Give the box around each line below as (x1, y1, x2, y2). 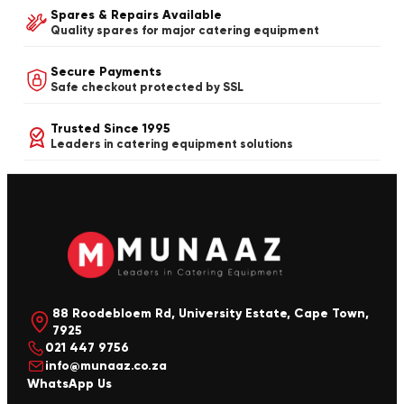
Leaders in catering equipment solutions (50, 136, 293, 151)
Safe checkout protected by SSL (50, 79, 243, 95)
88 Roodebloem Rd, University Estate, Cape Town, (51, 305, 369, 321)
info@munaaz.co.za (45, 358, 167, 374)
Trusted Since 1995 (50, 120, 170, 136)
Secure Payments (50, 63, 161, 79)
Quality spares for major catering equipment (50, 23, 319, 38)
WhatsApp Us (27, 375, 112, 391)
